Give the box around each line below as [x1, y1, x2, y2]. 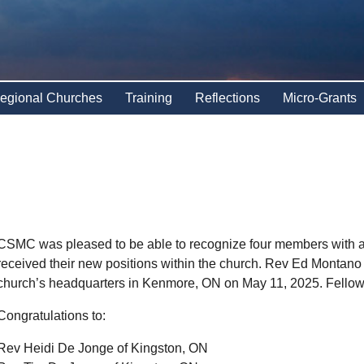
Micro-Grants [282, 91, 357, 106]
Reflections [194, 91, 260, 106]
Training [124, 91, 172, 106]
